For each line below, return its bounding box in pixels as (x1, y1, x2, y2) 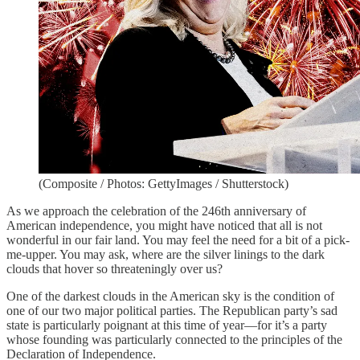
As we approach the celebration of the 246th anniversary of (6, 204, 306, 219)
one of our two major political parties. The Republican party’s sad (6, 304, 337, 318)
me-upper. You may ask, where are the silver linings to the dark (6, 247, 325, 262)
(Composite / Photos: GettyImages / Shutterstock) (39, 177, 288, 191)
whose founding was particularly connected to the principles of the (6, 333, 342, 347)
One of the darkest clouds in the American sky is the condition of (6, 289, 334, 304)
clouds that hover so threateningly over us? (6, 262, 223, 276)
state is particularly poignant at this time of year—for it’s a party (6, 318, 327, 333)
